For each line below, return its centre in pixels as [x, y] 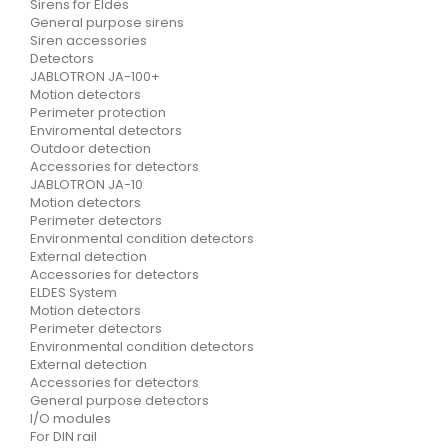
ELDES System [73, 292]
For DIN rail [63, 436]
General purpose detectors [119, 400]
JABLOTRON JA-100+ [95, 76]
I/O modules [70, 418]
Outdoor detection [90, 148]
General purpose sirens [107, 22]
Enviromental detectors [106, 130]
